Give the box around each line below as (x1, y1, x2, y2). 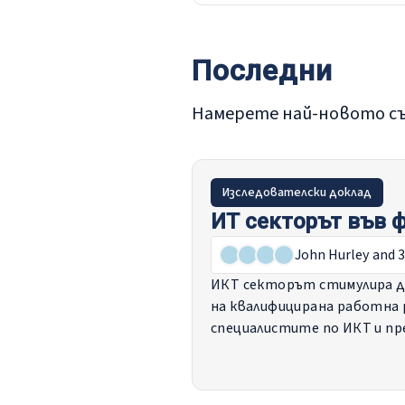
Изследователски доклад (222, 184, 372, 202)
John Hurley (295, 245, 369, 265)
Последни (192, 53, 333, 88)
